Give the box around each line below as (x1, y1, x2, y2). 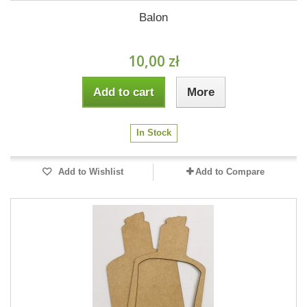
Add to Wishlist (55, 167, 123, 177)
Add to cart (93, 86, 154, 99)
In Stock (136, 127, 171, 138)
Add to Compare (195, 167, 265, 177)
